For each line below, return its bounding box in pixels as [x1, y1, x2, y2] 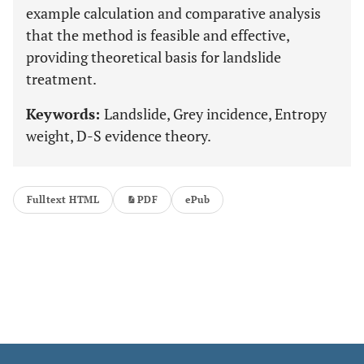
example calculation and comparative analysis [26, 3, 321, 23]
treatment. [26, 69, 97, 89]
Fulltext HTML [27, 193, 100, 206]
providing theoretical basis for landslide [26, 47, 281, 67]
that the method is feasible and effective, [26, 25, 289, 45]
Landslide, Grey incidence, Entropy [104, 104, 327, 123]
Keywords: [26, 104, 104, 123]
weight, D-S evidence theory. [26, 126, 211, 145]
